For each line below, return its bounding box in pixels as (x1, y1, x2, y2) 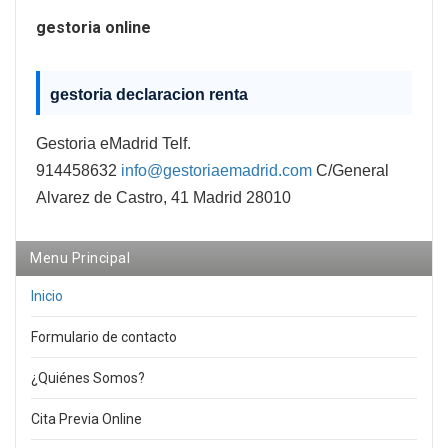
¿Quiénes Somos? (31, 370, 145, 387)
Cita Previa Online (31, 411, 142, 428)
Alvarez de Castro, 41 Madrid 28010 (36, 189, 291, 207)
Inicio (31, 288, 63, 305)
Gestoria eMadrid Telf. (36, 135, 191, 153)
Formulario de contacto (31, 329, 177, 346)
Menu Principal (30, 250, 130, 267)
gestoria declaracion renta (50, 86, 248, 104)
